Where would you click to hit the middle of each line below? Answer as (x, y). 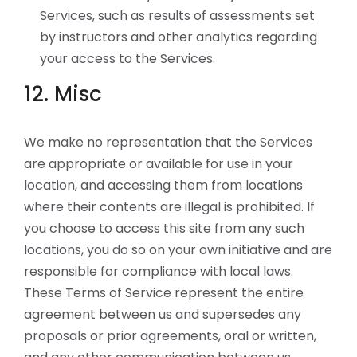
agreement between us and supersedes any (163, 314)
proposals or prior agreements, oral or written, (170, 336)
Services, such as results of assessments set (177, 16)
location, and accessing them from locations (163, 185)
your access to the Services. (127, 59)
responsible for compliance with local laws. (159, 271)
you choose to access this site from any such (164, 228)
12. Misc (63, 94)
